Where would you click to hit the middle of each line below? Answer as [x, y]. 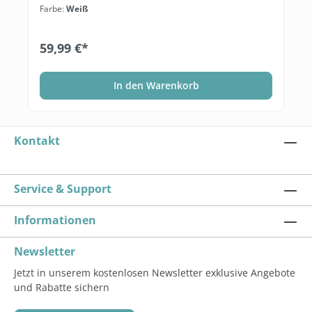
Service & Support [63, 188]
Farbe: [53, 8]
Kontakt [37, 140]
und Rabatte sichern [62, 287]
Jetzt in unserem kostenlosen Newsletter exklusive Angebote [155, 272]
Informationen [55, 220]
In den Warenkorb [156, 85]
